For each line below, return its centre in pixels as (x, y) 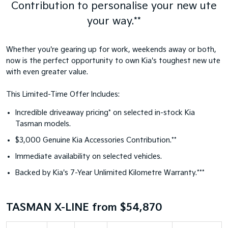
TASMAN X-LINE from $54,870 (84, 208)
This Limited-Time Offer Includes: (63, 94)
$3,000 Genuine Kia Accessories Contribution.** (96, 140)
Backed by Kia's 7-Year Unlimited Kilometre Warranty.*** (110, 173)
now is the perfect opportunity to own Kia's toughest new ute (113, 61)
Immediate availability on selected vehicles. (89, 156)
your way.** (114, 21)
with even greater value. (47, 72)
